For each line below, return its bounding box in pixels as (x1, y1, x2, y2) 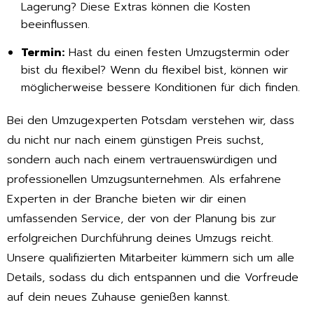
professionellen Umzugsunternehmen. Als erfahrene (7, 171, 281, 189)
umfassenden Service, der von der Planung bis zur (7, 210, 276, 228)
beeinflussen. (21, 16, 90, 34)
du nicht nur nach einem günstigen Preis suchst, (7, 132, 264, 149)
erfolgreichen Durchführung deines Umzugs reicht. (7, 230, 273, 247)
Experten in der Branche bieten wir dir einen (7, 191, 246, 208)
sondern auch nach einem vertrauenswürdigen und (7, 151, 277, 169)
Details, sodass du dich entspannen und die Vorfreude (7, 269, 299, 287)
